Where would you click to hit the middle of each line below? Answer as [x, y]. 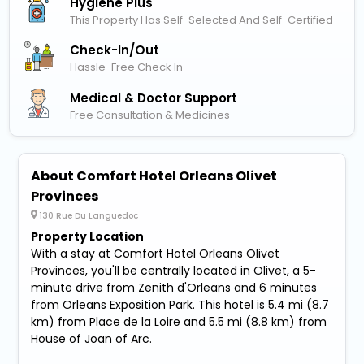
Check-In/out [115, 50]
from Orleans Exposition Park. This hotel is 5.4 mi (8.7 [180, 304]
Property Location [88, 236]
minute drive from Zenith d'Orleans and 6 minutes [174, 287]
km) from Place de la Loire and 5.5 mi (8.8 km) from [179, 321]
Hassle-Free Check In [127, 67]
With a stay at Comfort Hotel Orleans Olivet [156, 253]
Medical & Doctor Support [154, 97]
